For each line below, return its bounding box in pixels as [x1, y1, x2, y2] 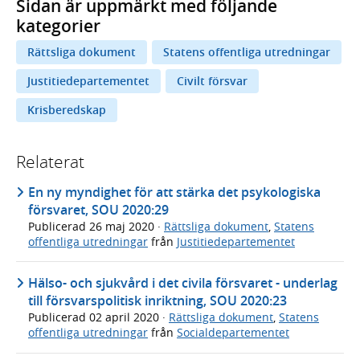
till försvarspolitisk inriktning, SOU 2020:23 [28, 292, 287, 310]
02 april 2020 [89, 309, 162, 325]
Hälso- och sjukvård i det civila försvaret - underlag [28, 274, 337, 292]
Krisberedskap [27, 101, 106, 117]
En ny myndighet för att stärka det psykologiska [28, 182, 321, 201]
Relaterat [16, 149, 84, 173]
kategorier [16, 14, 100, 37]
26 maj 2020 [89, 218, 157, 234]
